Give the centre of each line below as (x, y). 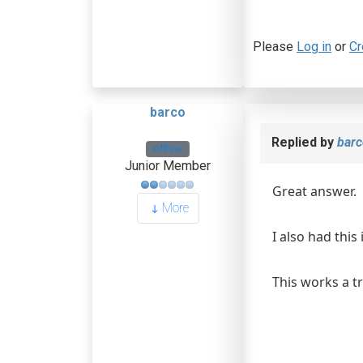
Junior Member (168, 166)
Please (275, 47)
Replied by (304, 142)
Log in (314, 47)
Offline (168, 149)
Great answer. (314, 191)
